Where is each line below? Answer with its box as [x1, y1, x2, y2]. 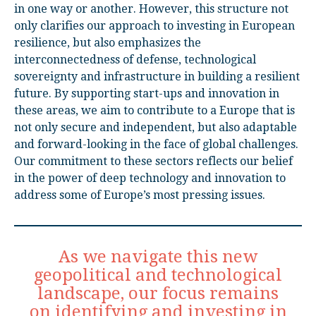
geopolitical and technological [34, 265, 282, 285]
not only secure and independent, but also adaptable [14, 121, 297, 134]
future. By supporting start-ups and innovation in [14, 87, 279, 100]
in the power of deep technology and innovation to [14, 171, 286, 185]
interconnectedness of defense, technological [14, 53, 256, 66]
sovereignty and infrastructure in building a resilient [14, 70, 300, 83]
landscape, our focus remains [37, 284, 279, 303]
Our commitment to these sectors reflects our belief [14, 154, 293, 168]
